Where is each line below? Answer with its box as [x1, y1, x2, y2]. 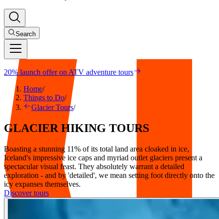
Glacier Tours [31, 103, 73, 111]
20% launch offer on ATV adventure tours [4, 68, 133, 76]
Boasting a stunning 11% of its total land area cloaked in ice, [4, 144, 189, 153]
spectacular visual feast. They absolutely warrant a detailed [4, 162, 184, 171]
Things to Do [23, 93, 65, 102]
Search [16, 30, 36, 38]
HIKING [61, 121, 106, 134]
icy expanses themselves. [4, 179, 81, 188]
